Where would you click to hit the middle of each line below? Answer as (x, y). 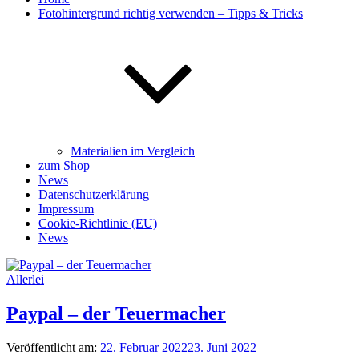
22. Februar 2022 (144, 347)
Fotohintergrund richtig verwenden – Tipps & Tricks (171, 13)
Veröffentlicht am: (53, 347)
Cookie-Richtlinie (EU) (98, 223)
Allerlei (25, 279)
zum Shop (64, 165)
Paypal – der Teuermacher (116, 313)
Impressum (66, 209)
